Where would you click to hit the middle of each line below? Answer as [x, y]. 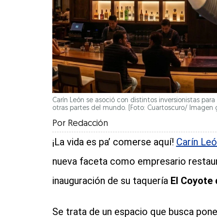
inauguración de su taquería [110, 181]
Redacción [88, 124]
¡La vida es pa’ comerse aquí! [114, 142]
